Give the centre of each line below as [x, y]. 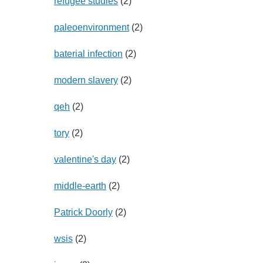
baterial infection [88, 53]
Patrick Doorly [83, 212]
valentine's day [85, 159]
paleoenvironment [91, 27]
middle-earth [80, 186]
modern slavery [86, 80]
